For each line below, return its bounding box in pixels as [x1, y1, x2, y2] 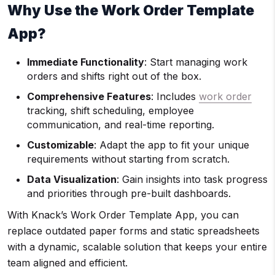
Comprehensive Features [27, 90, 151, 103]
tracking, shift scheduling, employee [27, 104, 194, 117]
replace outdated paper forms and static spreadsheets [7, 225, 260, 238]
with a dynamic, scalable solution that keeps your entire [7, 241, 267, 254]
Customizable [27, 139, 94, 152]
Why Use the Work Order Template [7, 2, 254, 20]
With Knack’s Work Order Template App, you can [7, 209, 239, 222]
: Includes [151, 90, 199, 103]
